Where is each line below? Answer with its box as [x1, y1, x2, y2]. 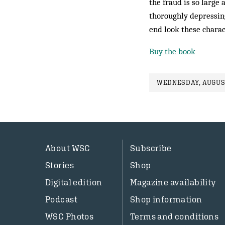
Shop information [130, 194, 202, 205]
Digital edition [45, 177, 102, 188]
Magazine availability [130, 177, 216, 188]
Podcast [45, 194, 77, 205]
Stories [45, 160, 74, 171]
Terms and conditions [130, 211, 219, 222]
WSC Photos [45, 211, 94, 222]
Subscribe [130, 143, 172, 154]
